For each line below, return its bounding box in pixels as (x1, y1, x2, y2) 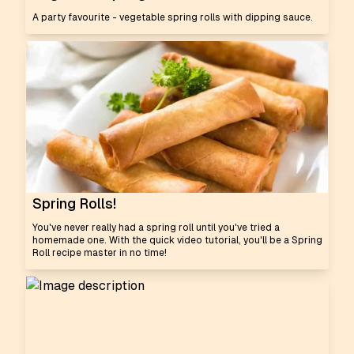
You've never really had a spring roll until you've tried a (32, 222, 280, 233)
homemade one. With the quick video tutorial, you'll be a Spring (32, 235, 322, 246)
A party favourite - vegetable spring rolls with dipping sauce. (32, 12, 313, 23)
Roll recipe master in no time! (32, 247, 167, 258)
